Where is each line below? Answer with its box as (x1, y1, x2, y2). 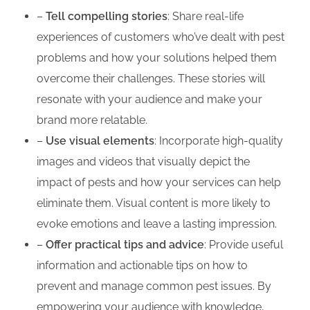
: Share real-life (167, 10, 244, 24)
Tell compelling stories (45, 10, 167, 24)
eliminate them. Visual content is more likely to (36, 197, 271, 210)
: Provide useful (203, 238, 283, 252)
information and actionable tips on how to (36, 259, 248, 273)
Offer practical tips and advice (45, 238, 204, 252)
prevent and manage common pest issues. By (36, 280, 271, 293)
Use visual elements (45, 134, 154, 148)
